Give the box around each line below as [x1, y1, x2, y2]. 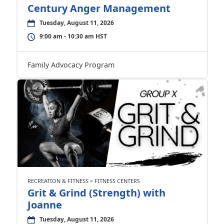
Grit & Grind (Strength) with [27, 186, 165, 199]
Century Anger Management [27, 1, 170, 15]
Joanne [27, 198, 62, 211]
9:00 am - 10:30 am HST [39, 32, 107, 40]
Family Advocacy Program [27, 60, 114, 69]
